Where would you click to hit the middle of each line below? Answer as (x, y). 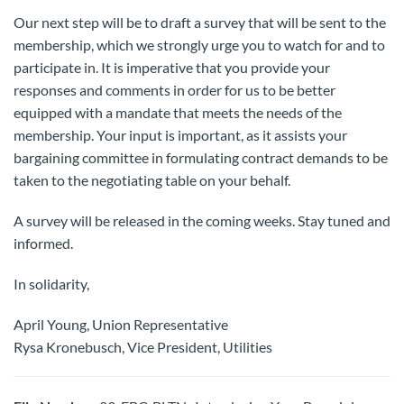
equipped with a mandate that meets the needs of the (178, 112)
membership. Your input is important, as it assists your (180, 135)
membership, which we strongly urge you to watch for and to (199, 45)
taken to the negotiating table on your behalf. (152, 180)
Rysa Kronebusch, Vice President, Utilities (143, 347)
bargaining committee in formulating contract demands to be (201, 157)
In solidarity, (51, 284)
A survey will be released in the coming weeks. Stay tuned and (202, 220)
